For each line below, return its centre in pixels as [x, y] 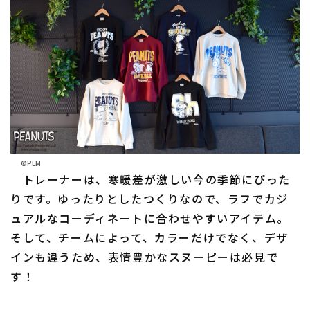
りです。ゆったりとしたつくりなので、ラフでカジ [149, 198]
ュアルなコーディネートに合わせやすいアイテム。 [150, 218]
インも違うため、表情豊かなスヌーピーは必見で [145, 256]
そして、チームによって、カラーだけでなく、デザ [149, 237]
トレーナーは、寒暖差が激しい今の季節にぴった [151, 179]
